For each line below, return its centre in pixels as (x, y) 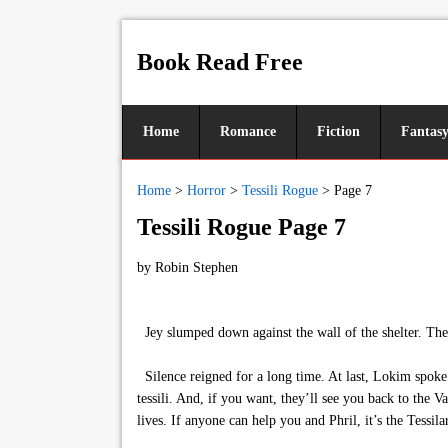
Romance (248, 131)
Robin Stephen (196, 267)
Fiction (338, 131)
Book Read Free (220, 62)
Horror (206, 190)
